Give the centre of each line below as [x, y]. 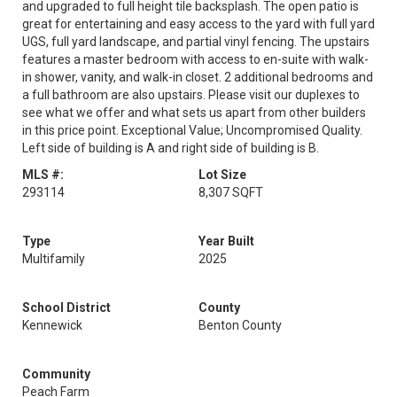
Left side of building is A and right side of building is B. [171, 148]
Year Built [226, 241]
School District [66, 307]
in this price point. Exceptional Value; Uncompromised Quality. [192, 130]
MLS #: [43, 175]
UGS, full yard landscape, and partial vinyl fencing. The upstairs [196, 42]
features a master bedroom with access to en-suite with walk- [195, 59]
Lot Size [222, 175]
